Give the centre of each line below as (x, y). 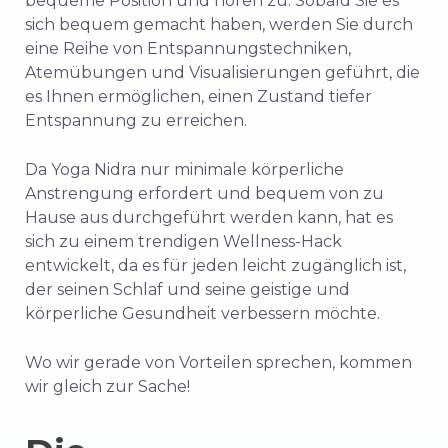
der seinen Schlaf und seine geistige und (187, 289)
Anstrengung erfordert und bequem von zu (204, 193)
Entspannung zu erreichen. (136, 120)
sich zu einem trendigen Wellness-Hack (183, 241)
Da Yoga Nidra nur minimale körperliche (184, 169)
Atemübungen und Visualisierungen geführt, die (222, 72)
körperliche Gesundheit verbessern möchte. (202, 313)
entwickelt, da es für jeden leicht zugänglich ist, (215, 265)
